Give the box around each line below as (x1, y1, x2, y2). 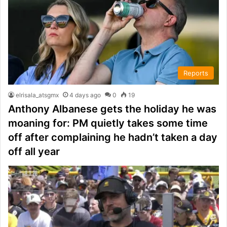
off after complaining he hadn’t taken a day (8, 131, 217, 143)
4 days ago (69, 91, 101, 99)
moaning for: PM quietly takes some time (8, 117, 208, 129)
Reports (183, 68, 208, 77)
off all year (8, 145, 60, 158)
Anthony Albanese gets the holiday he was (8, 102, 216, 115)
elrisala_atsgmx (16, 91, 59, 99)
